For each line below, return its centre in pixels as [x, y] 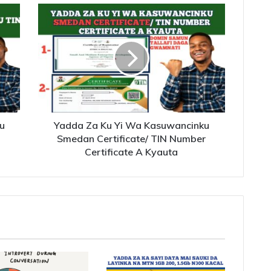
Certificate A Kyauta [132, 152]
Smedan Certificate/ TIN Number [132, 138]
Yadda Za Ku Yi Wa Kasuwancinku [131, 125]
